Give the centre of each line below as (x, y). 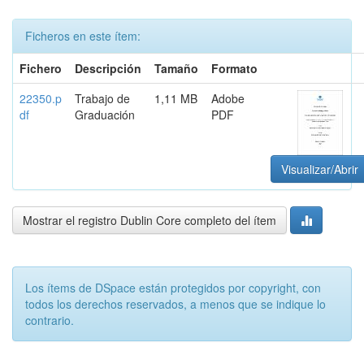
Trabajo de (102, 98)
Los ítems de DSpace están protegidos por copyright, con (173, 288)
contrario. (50, 320)
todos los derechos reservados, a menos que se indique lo (175, 304)
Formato (234, 68)
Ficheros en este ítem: (83, 36)
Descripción (108, 68)
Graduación (105, 115)
